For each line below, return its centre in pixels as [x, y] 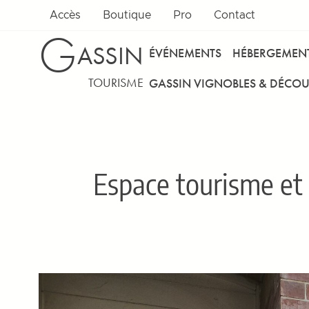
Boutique [127, 15]
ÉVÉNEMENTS [185, 52]
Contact [235, 15]
